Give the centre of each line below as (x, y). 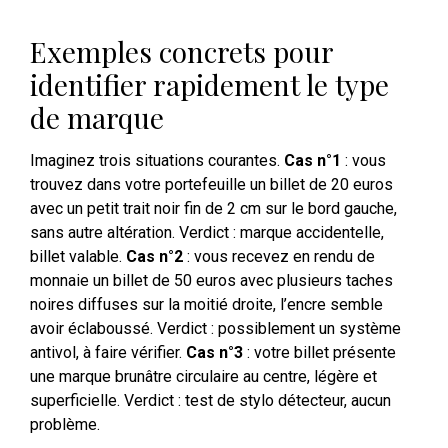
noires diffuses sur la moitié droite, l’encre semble (206, 304)
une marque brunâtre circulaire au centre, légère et (203, 376)
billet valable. (78, 256)
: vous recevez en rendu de (279, 256)
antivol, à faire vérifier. (108, 352)
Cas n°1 (312, 160)
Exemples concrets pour (181, 51)
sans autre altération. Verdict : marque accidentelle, (207, 232)
